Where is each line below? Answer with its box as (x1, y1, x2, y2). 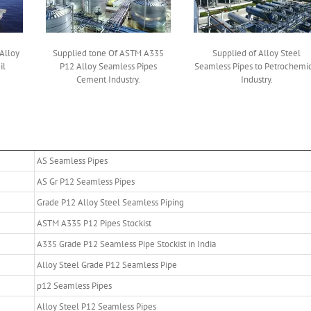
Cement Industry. (76, 73, 141, 85)
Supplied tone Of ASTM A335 (53, 47, 165, 59)
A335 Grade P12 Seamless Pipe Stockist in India (37, 237, 216, 250)
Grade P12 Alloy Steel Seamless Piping (37, 196, 184, 208)
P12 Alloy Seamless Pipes (60, 60, 158, 72)
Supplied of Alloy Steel (212, 47, 301, 59)
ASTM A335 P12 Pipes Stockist (37, 217, 151, 229)
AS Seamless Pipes (37, 154, 108, 167)
